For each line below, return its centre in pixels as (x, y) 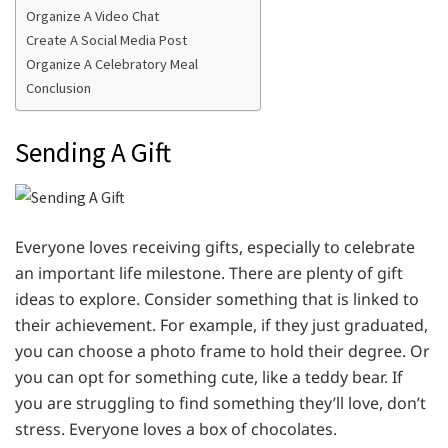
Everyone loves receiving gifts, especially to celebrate (215, 246)
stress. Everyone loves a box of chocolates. (180, 428)
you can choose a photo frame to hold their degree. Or (222, 350)
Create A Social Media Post (106, 40)
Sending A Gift (93, 151)
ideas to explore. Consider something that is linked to (217, 298)
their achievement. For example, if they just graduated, (221, 324)
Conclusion (58, 88)
